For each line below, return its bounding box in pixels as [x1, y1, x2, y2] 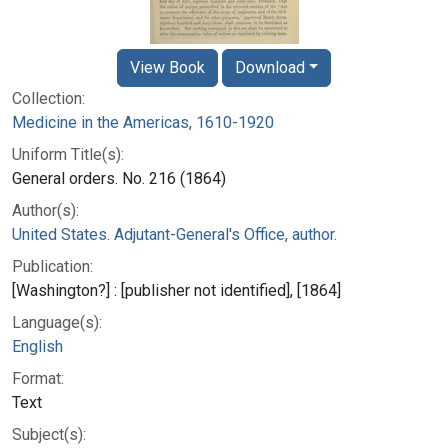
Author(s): [12, 200, 79, 220]
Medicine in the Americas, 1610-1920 [12, 112, 274, 132]
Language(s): [12, 312, 102, 332]
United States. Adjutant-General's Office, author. [12, 224, 337, 244]
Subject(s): [12, 424, 86, 444]
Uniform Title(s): [12, 144, 124, 164]
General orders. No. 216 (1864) [12, 168, 226, 188]
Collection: [12, 88, 85, 108]
